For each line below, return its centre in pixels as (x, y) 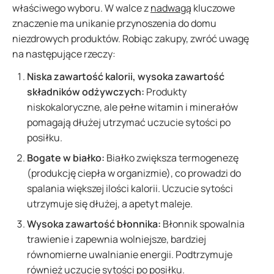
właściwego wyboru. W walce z (81, 8)
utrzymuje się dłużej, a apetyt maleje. (111, 204)
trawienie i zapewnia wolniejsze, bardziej (117, 239)
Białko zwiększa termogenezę (172, 158)
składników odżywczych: (86, 92)
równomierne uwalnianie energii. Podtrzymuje (130, 254)
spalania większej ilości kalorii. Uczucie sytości (130, 188)
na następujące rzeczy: (65, 54)
